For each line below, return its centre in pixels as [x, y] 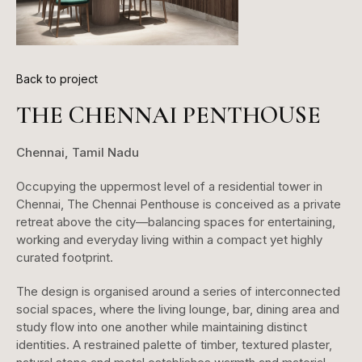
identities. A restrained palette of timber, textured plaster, [174, 344]
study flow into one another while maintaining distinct [162, 326]
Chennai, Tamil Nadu [78, 152]
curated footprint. [65, 257]
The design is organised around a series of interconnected [178, 291]
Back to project [57, 78]
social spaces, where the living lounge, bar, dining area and [178, 309]
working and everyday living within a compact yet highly [169, 239]
